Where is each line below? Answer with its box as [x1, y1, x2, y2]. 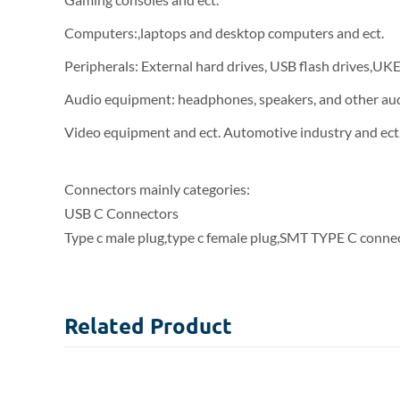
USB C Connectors [64, 204, 179, 221]
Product [150, 312, 232, 339]
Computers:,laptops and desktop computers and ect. [64, 24, 384, 41]
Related [64, 312, 150, 339]
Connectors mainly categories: [64, 180, 250, 197]
